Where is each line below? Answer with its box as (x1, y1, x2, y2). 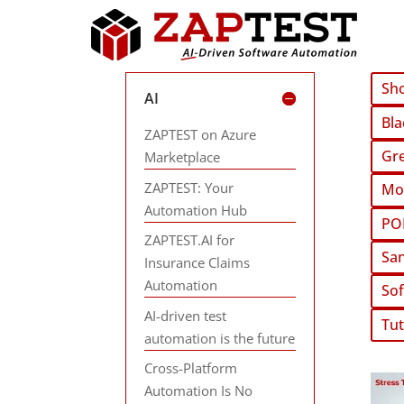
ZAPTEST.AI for (144, 231, 235, 249)
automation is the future (144, 328, 296, 347)
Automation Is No (144, 381, 253, 399)
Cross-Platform (144, 359, 238, 377)
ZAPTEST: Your (144, 178, 234, 197)
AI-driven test (144, 306, 227, 325)
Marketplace (144, 148, 221, 166)
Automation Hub (144, 200, 248, 219)
